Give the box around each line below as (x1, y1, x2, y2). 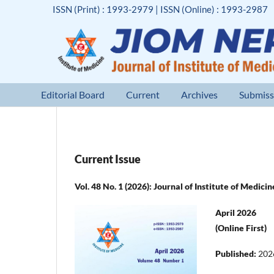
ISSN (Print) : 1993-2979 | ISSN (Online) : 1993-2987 (53, 3, 268, 15)
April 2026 (215, 207, 256, 218)
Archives (181, 88, 218, 100)
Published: (215, 248, 258, 259)
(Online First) (215, 222, 267, 233)
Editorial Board (41, 88, 105, 100)
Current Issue (75, 152, 141, 166)
